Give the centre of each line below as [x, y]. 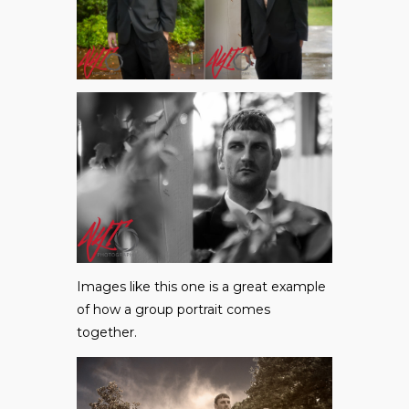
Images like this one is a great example [201, 286]
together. [107, 332]
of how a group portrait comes [173, 309]
